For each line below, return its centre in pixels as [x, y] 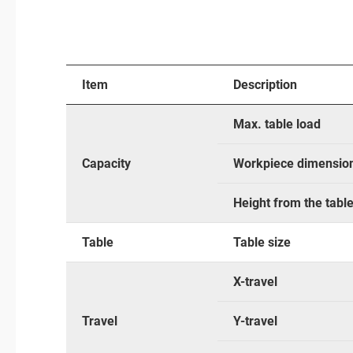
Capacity [106, 163]
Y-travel [255, 321]
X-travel [255, 281]
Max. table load [277, 124]
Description [265, 84]
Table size [262, 242]
